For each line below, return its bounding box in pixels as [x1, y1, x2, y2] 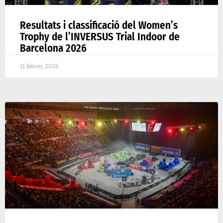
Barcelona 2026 [20, 41, 87, 55]
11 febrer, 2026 [20, 61, 59, 70]
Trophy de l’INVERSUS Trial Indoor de [20, 30, 180, 43]
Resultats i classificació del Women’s [20, 18, 178, 32]
